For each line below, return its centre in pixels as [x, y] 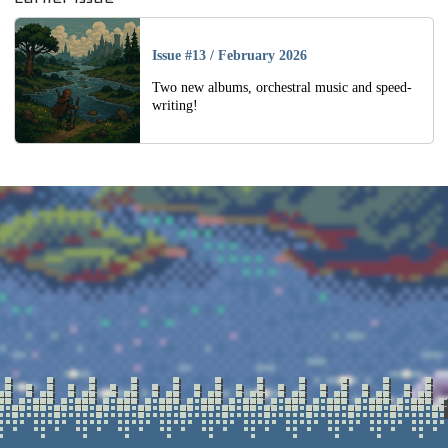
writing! [174, 105]
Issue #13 [178, 55]
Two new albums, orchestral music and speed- [281, 87]
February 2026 [262, 55]
